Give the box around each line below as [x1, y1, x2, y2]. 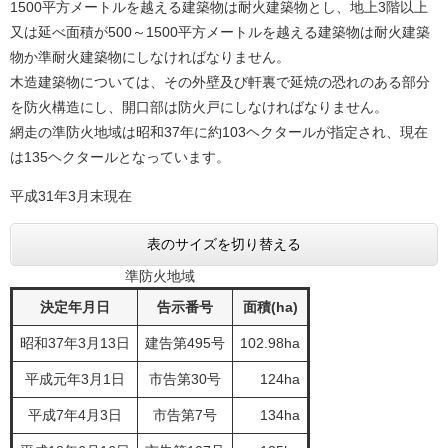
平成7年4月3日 [28, 407, 122, 423]
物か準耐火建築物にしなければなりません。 [10, 49, 290, 65]
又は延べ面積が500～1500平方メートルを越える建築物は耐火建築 [10, 24, 430, 40]
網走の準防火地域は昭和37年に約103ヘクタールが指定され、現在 [10, 124, 428, 140]
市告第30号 [149, 371, 221, 387]
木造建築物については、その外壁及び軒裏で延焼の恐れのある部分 [10, 74, 430, 90]
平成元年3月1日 [25, 371, 125, 387]
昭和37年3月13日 [20, 335, 130, 351]
